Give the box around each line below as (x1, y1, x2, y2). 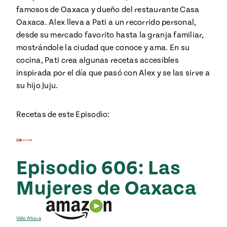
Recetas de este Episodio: (16, 110, 110, 119)
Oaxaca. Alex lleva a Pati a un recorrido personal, (16, 18, 197, 27)
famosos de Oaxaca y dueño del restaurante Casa (16, 5, 200, 14)
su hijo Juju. (16, 81, 58, 90)
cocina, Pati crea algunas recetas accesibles (16, 56, 179, 65)
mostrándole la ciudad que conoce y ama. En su (16, 43, 190, 52)
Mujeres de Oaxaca (16, 177, 197, 200)
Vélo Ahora (16, 215, 41, 221)
